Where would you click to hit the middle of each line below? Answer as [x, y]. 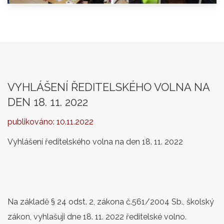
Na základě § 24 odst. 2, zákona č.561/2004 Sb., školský [111, 201]
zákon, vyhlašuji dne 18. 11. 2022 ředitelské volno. [97, 216]
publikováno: [32, 121]
